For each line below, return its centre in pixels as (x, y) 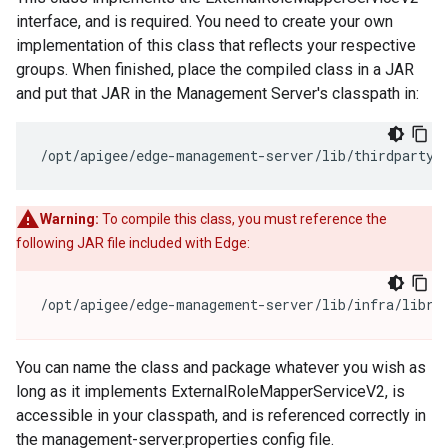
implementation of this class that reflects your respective (216, 45)
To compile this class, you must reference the (243, 219)
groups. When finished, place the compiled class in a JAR (215, 69)
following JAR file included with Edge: (133, 243)
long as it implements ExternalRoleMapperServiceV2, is (210, 391)
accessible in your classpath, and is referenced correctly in (221, 415)
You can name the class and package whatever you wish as (221, 367)
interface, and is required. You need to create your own (204, 21)
